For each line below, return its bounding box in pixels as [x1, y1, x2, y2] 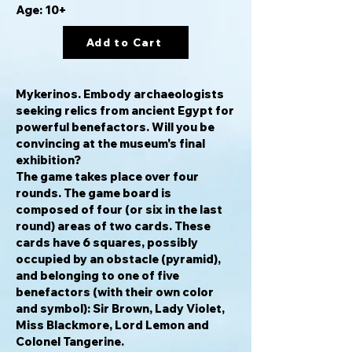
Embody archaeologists [81, 86, 224, 101]
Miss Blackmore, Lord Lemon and [16, 317, 209, 332]
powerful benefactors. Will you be [16, 119, 214, 134]
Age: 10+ [16, 2, 66, 17]
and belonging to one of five [16, 268, 179, 283]
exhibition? [16, 152, 81, 167]
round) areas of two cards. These [16, 218, 211, 233]
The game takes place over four [16, 169, 199, 184]
